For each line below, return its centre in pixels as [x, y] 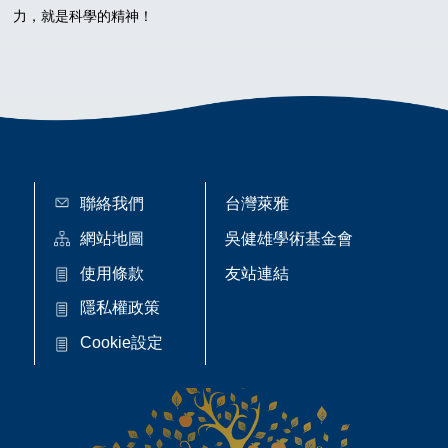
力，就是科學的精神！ [83, 15]
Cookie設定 [122, 343]
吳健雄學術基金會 [288, 238]
